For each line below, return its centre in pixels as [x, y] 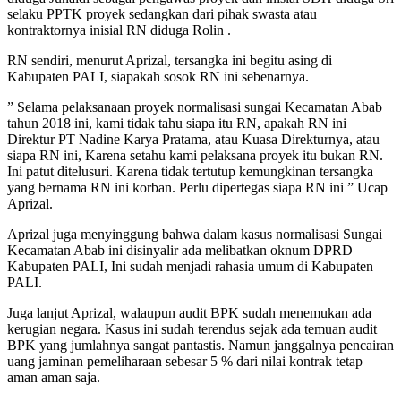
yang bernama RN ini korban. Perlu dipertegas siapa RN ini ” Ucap [197, 187]
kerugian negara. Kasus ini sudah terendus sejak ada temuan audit [192, 328]
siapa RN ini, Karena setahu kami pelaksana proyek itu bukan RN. [195, 155]
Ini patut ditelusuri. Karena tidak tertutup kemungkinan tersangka [190, 171]
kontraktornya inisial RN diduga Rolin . [119, 30]
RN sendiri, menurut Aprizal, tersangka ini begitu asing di [170, 60]
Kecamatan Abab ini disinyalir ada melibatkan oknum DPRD [180, 250]
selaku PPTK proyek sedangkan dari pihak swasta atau [162, 13]
